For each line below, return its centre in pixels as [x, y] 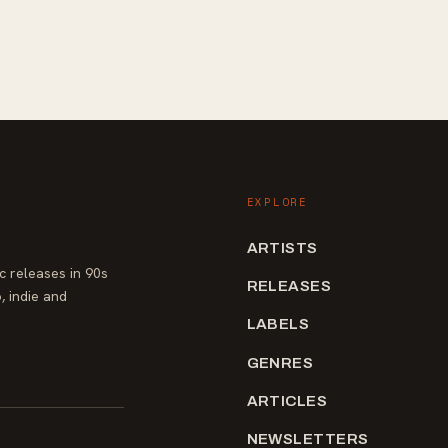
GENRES [280, 362]
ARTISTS [282, 247]
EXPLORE [277, 202]
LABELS [278, 324]
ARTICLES [287, 400]
